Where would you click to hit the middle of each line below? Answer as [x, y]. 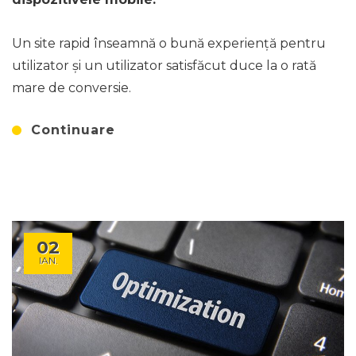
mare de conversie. [72, 88]
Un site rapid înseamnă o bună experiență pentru [169, 44]
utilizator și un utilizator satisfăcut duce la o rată [164, 66]
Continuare [73, 130]
